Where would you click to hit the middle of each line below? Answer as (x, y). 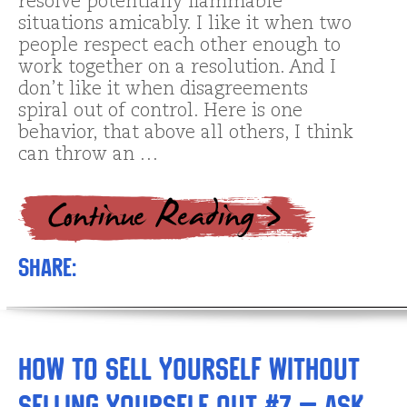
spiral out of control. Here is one (160, 112)
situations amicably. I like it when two (185, 25)
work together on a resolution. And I (177, 69)
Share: (47, 268)
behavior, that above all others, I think (186, 134)
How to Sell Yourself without (189, 370)
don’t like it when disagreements (163, 90)
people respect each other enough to (179, 47)
